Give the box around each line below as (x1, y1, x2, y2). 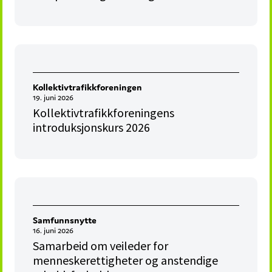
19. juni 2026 (33, 92, 74, 103)
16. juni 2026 (33, 225, 74, 236)
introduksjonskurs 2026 (33, 120, 151, 135)
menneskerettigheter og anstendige (33, 253, 219, 268)
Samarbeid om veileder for (33, 238, 169, 254)
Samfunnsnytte (33, 214, 97, 226)
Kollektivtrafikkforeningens (33, 105, 175, 121)
